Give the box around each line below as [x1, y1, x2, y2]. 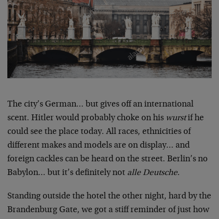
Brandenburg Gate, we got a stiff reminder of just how [7, 206, 209, 215]
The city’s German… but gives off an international [7, 100, 194, 109]
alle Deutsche [127, 169, 177, 178]
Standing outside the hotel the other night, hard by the [7, 192, 211, 201]
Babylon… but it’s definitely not [7, 169, 127, 178]
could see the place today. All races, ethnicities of [7, 128, 191, 137]
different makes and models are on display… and [7, 141, 190, 151]
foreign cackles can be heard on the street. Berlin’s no [7, 155, 208, 164]
